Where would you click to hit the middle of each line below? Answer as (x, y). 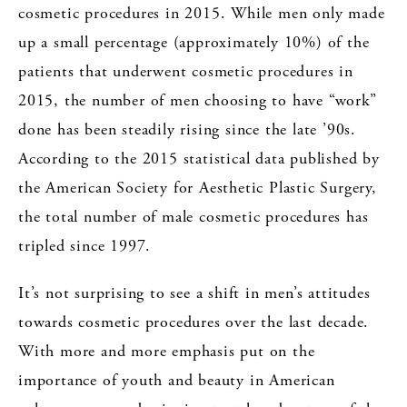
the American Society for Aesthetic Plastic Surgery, (198, 187)
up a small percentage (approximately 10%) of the (194, 42)
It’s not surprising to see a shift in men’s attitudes (194, 293)
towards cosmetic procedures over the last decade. (194, 322)
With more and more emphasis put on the (167, 351)
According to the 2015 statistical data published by (199, 158)
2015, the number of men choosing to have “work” (198, 100)
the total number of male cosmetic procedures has (194, 216)
